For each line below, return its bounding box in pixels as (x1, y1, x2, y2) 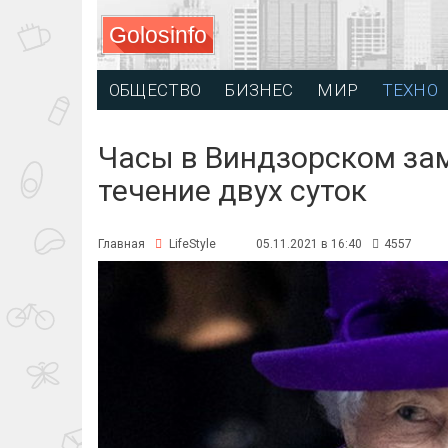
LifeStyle (169, 237, 216, 251)
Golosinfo (109, 22, 207, 48)
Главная (98, 237, 145, 251)
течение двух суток (98, 173, 367, 208)
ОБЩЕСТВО (109, 80, 202, 100)
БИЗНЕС (225, 80, 294, 100)
